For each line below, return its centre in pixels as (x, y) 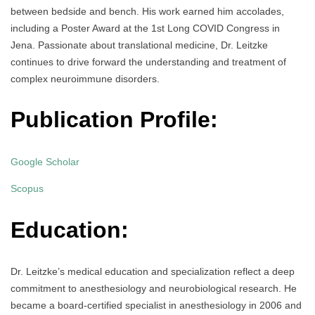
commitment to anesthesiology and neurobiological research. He (154, 289)
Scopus (27, 188)
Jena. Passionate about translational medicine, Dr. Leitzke (139, 45)
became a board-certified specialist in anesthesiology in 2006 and (156, 306)
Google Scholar (45, 162)
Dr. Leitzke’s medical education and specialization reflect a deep (153, 272)
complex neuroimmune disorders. (85, 78)
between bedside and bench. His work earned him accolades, (147, 11)
